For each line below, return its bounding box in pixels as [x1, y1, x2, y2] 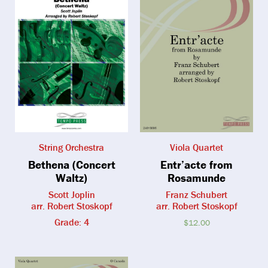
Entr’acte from [160, 157, 233, 172]
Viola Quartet [170, 141, 223, 154]
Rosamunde [167, 170, 226, 185]
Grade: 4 [54, 216, 89, 229]
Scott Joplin [48, 188, 95, 201]
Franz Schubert [166, 188, 227, 201]
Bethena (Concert [28, 157, 115, 172]
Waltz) [56, 170, 87, 185]
